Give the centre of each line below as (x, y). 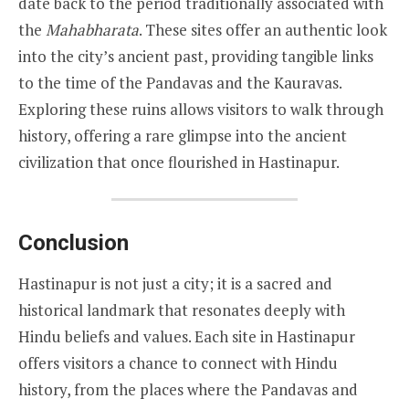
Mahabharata (92, 29)
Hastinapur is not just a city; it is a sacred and (175, 284)
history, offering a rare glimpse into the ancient (183, 135)
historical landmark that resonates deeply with (182, 310)
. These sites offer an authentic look (263, 29)
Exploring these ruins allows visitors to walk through (201, 109)
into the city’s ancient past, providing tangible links (196, 56)
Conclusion (73, 243)
